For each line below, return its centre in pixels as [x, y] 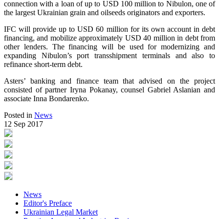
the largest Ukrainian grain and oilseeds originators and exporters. [105, 13]
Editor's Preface [48, 203]
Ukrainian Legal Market [61, 212]
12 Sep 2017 [23, 124]
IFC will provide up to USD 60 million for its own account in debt [109, 29]
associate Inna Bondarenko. [46, 99]
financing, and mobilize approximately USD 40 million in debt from [109, 38]
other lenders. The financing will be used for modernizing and [109, 47]
